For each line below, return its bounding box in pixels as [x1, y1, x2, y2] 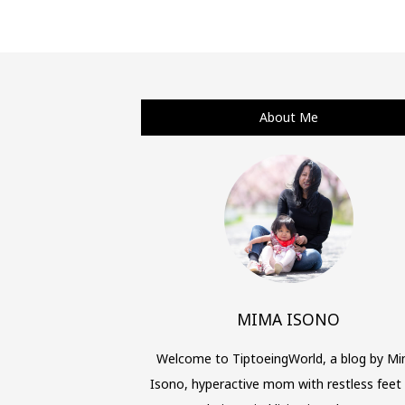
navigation [139, 35, 266, 71]
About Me [259, 108, 318, 126]
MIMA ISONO [237, 307, 341, 330]
